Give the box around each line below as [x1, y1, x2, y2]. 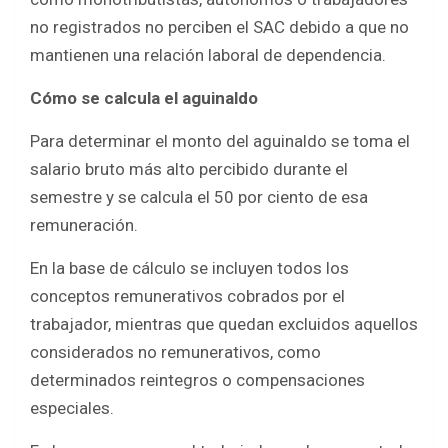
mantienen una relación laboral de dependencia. [30, 45, 386, 66]
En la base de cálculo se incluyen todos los [30, 258, 349, 279]
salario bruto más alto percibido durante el [30, 159, 348, 180]
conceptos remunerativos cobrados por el [30, 286, 345, 307]
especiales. [30, 398, 114, 419]
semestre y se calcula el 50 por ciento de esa [30, 187, 368, 208]
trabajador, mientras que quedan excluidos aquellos [30, 314, 418, 335]
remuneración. [30, 215, 138, 236]
